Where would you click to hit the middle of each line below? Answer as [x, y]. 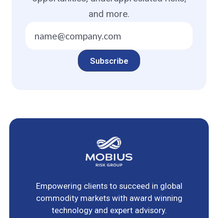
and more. [109, 14]
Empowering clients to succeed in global [109, 186]
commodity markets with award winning [109, 198]
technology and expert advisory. [109, 210]
